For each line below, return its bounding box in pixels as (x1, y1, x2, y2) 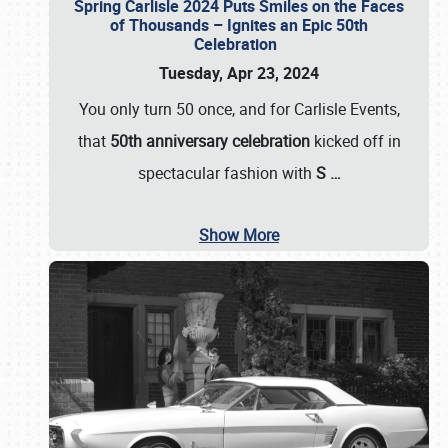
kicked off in (309, 130, 401, 152)
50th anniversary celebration (109, 130, 310, 152)
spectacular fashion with (137, 162, 316, 184)
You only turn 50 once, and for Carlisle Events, (78, 98, 400, 120)
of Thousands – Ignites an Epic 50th (110, 14, 368, 36)
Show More (199, 224, 279, 246)
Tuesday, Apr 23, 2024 (159, 62, 319, 84)
